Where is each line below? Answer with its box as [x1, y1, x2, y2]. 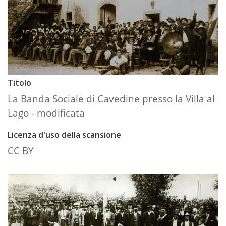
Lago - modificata [8, 106, 85, 120]
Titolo [8, 77, 31, 89]
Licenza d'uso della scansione [8, 129, 121, 141]
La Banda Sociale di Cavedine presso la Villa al [8, 92, 215, 106]
